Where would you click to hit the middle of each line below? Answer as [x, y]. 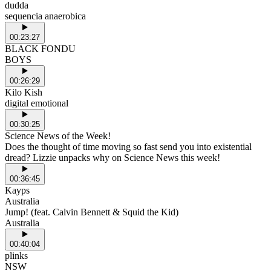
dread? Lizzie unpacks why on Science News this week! [113, 157]
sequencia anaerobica [45, 16]
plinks [16, 255]
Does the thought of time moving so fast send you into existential [128, 146]
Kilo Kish [24, 92]
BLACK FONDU [40, 48]
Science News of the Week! [58, 135]
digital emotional [37, 103]
